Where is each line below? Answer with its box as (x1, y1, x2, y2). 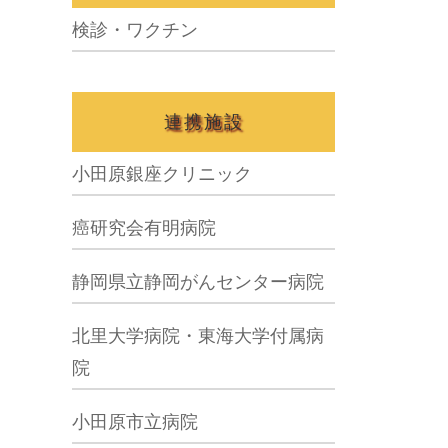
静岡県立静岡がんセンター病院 (72, 272, 324, 292)
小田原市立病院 (72, 412, 198, 432)
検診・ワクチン (72, 20, 198, 40)
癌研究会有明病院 (72, 218, 216, 238)
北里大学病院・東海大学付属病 (72, 326, 324, 346)
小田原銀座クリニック (72, 164, 252, 184)
